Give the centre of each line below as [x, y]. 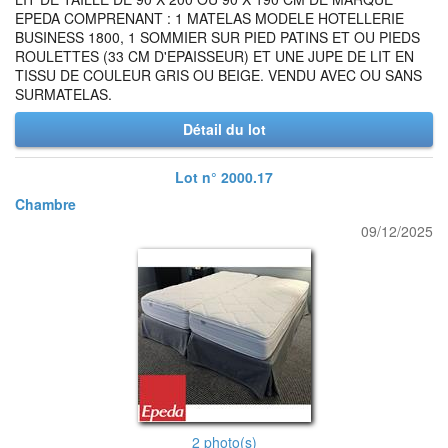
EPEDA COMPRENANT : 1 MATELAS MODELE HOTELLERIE [209, 18]
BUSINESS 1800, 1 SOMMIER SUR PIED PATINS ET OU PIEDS [217, 37]
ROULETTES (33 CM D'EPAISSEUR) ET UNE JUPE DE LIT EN [214, 56]
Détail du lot [224, 129]
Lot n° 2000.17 [224, 177]
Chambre [45, 204]
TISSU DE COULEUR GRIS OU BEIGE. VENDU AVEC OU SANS [218, 75]
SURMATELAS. [63, 94]
